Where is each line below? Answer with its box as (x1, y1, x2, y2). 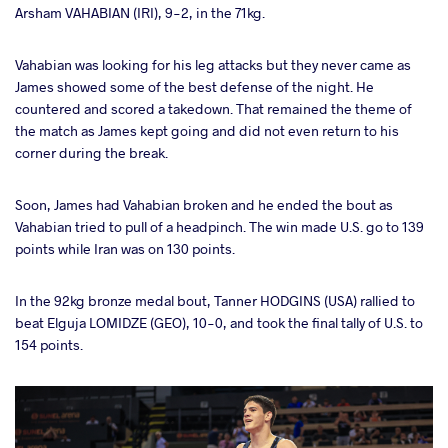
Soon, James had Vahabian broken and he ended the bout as (15, 195, 393, 215)
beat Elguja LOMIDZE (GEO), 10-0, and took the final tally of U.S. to (15, 313, 423, 333)
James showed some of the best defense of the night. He (15, 77, 374, 97)
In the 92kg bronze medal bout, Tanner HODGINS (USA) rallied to (15, 291, 415, 311)
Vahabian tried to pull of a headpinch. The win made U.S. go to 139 (15, 217, 424, 237)
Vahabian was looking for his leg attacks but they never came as (15, 55, 411, 75)
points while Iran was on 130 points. (15, 239, 235, 259)
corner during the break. (15, 143, 168, 163)
